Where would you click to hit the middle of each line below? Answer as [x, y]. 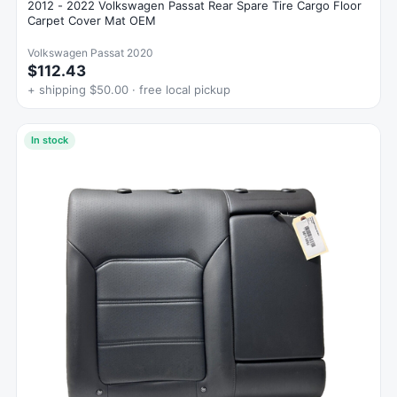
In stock [50, 140]
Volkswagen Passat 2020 [90, 53]
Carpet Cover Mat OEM [92, 21]
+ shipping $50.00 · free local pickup [129, 90]
